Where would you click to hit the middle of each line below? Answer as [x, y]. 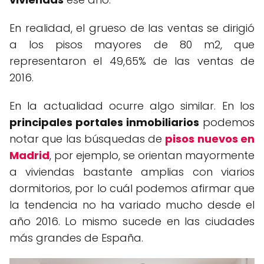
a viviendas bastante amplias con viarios [132, 172]
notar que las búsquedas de [88, 139]
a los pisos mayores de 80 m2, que [132, 44]
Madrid [29, 155]
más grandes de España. [76, 238]
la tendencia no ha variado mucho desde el [132, 205]
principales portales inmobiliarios [104, 122]
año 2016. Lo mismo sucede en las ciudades [132, 221]
